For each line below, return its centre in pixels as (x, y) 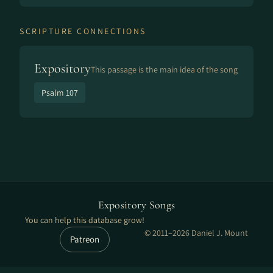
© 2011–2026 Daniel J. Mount (196, 233)
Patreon (85, 239)
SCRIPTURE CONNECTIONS (83, 31)
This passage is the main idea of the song (164, 69)
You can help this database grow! (85, 220)
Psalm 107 (60, 93)
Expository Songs (136, 205)
